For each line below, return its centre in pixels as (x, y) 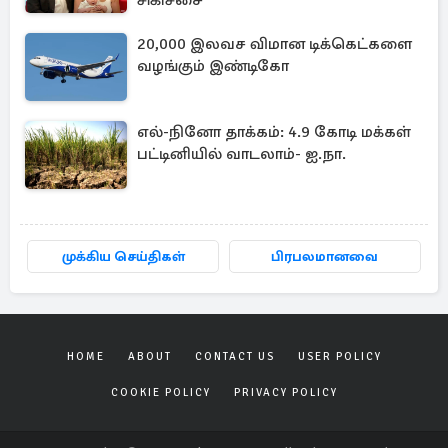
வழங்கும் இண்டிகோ (213, 66)
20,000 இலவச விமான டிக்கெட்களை (274, 44)
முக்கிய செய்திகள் (123, 256)
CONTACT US (234, 356)
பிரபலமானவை (325, 256)
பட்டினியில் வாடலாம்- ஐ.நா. (241, 154)
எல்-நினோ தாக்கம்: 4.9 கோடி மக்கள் (274, 132)
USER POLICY (339, 356)
